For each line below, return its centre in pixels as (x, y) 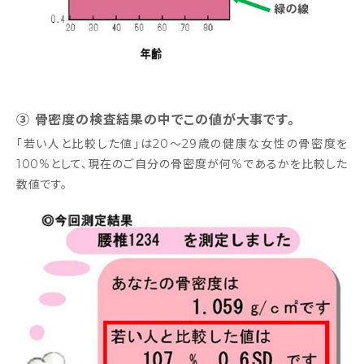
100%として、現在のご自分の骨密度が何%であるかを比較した (182, 164)
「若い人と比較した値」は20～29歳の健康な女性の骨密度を (182, 143)
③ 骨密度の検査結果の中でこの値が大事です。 (156, 119)
